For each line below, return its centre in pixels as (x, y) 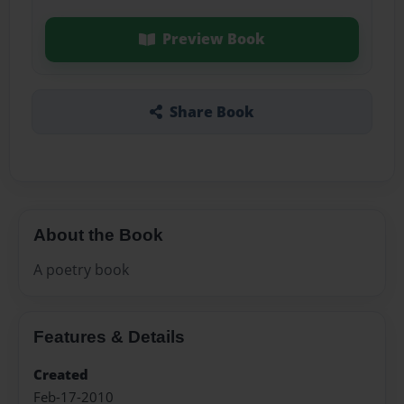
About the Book (98, 234)
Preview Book (213, 39)
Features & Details (109, 336)
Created (61, 375)
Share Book (211, 111)
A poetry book (81, 269)
